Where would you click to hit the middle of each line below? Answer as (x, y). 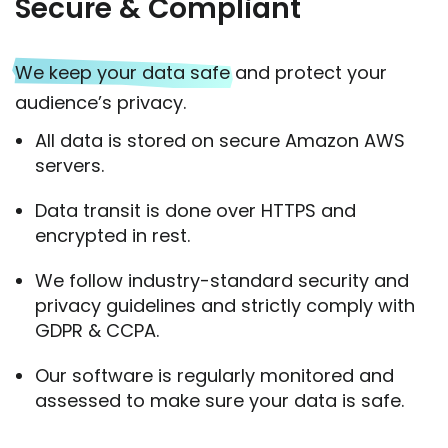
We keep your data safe (122, 72)
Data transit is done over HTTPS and (195, 210)
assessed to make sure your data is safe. (219, 400)
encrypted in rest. (112, 235)
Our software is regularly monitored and (214, 375)
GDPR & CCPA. (97, 330)
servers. (69, 165)
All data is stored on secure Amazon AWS (220, 140)
